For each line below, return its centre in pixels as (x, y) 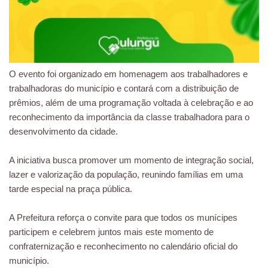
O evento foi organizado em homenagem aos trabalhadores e (128, 74)
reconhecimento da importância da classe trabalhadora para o (129, 117)
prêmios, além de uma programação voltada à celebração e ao (131, 103)
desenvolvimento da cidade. (63, 132)
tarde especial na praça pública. (71, 189)
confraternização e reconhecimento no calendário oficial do (123, 246)
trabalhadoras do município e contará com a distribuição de (124, 89)
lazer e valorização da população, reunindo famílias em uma (126, 175)
